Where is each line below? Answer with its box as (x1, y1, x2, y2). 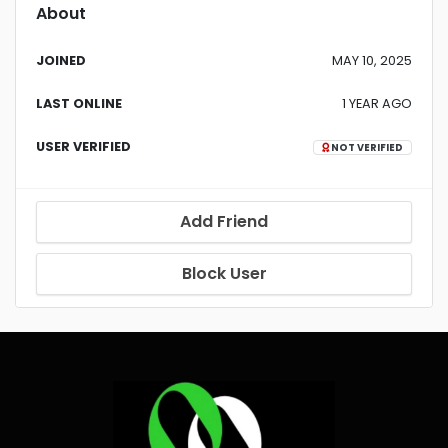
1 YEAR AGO (342, 95, 412, 112)
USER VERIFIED (36, 138, 131, 155)
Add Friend (180, 210, 268, 233)
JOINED (36, 52, 86, 69)
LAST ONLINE (36, 95, 122, 112)
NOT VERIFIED (329, 141, 403, 154)
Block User (181, 262, 267, 285)
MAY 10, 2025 (332, 52, 412, 69)
